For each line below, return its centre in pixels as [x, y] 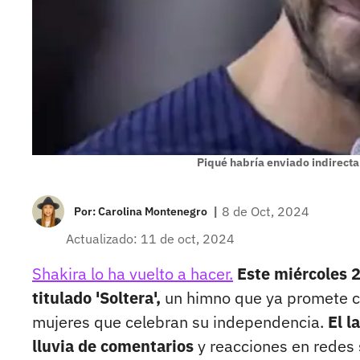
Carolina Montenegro [153, 212]
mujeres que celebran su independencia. [180, 322]
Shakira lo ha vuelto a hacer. [133, 274]
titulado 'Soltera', [96, 298]
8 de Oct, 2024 [266, 212]
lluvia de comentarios [113, 346]
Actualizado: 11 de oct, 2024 [150, 239]
